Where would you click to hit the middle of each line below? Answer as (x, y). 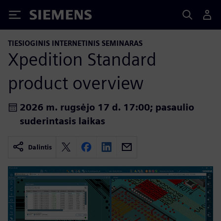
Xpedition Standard (82, 59)
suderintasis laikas (62, 121)
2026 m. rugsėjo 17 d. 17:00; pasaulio (107, 107)
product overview (76, 83)
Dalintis (40, 147)
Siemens (46, 17)
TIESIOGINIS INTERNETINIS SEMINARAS (75, 43)
